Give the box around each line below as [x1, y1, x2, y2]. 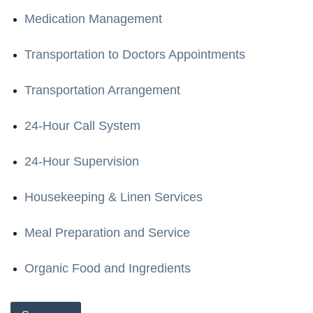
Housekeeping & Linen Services [24, 189, 203, 204]
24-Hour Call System [24, 118, 140, 133]
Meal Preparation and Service [24, 225, 190, 240]
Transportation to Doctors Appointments [24, 47, 245, 61]
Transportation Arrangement [24, 82, 180, 97]
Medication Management [24, 11, 162, 26]
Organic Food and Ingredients [24, 261, 191, 275]
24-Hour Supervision [24, 154, 139, 168]
